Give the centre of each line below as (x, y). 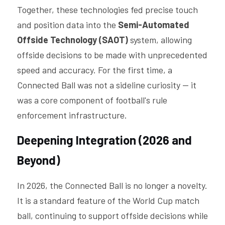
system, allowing (161, 40)
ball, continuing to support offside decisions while (113, 215)
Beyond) (39, 160)
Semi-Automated (154, 25)
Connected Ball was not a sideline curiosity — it (107, 85)
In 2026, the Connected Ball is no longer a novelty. (112, 185)
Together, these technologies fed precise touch (107, 10)
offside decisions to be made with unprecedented (112, 55)
